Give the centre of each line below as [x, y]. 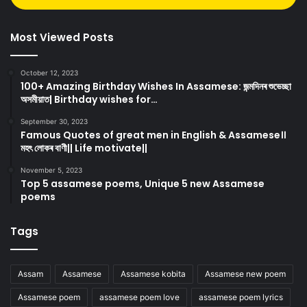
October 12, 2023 [49, 73]
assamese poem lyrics [241, 297]
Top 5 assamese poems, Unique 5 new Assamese [143, 184]
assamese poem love [139, 297]
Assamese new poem [245, 274]
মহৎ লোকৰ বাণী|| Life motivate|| [84, 148]
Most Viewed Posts [62, 38]
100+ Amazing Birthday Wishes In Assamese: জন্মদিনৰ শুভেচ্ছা [156, 87]
